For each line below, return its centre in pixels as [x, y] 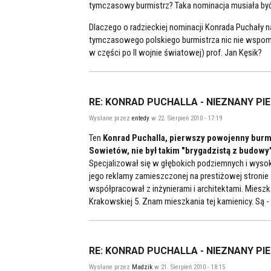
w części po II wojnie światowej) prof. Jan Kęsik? [175, 53]
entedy [141, 118]
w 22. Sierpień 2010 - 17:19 [186, 118]
